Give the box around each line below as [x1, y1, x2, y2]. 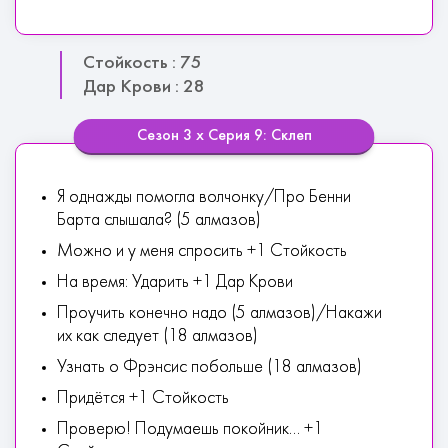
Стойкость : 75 [83, 54, 202, 72]
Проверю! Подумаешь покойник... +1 [57, 421, 323, 438]
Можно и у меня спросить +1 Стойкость [57, 243, 347, 260]
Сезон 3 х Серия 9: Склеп [136, 128, 312, 144]
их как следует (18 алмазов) [57, 328, 258, 345]
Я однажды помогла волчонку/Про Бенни [57, 189, 351, 206]
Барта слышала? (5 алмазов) [57, 212, 261, 229]
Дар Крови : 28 [83, 78, 205, 96]
